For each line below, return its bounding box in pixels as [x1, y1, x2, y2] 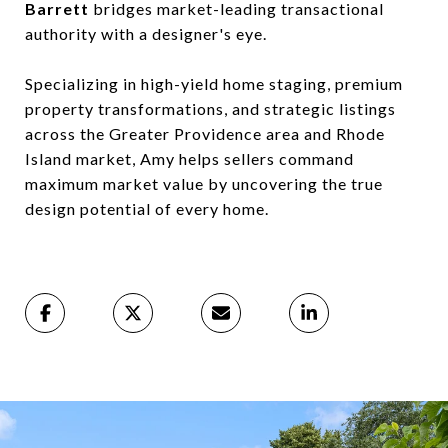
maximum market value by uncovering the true [25, 173, 383, 193]
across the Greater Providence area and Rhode [25, 123, 385, 143]
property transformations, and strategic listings [25, 98, 396, 118]
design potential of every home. [25, 198, 269, 218]
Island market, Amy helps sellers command [25, 148, 354, 168]
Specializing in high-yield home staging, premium [25, 73, 403, 93]
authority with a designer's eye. [25, 23, 267, 43]
